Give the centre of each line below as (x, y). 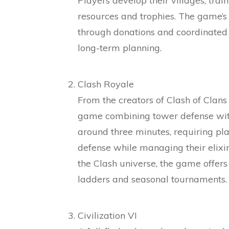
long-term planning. (120, 48)
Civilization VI (107, 215)
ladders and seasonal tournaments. (152, 179)
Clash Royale (106, 84)
